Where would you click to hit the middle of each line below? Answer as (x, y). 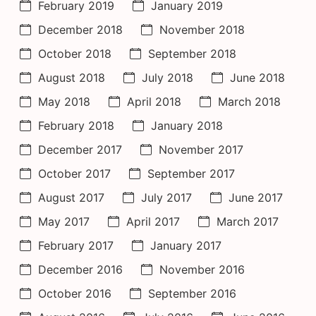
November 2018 (202, 29)
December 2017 (80, 149)
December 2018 (80, 29)
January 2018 (187, 125)
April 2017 (153, 221)
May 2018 (64, 101)
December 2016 (80, 269)
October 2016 (75, 293)
